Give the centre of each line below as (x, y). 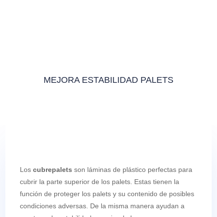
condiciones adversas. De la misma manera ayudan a (102, 206)
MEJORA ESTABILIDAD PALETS (108, 80)
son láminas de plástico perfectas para (132, 170)
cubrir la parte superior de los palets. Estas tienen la (100, 182)
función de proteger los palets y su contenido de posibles (107, 194)
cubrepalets (53, 170)
